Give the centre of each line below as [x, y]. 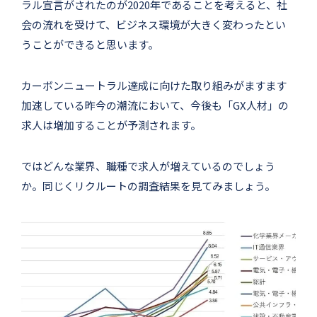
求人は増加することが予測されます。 [111, 125]
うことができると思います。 [90, 45]
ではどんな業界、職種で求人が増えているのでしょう [148, 166]
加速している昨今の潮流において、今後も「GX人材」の [155, 105]
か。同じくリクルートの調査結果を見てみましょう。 [148, 186]
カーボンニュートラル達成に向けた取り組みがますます [154, 86]
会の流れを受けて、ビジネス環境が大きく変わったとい [154, 25]
